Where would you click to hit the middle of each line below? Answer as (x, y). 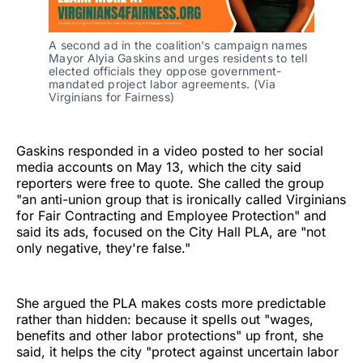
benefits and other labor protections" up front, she (170, 335)
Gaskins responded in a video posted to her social (170, 150)
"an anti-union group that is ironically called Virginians (181, 199)
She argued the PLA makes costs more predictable (171, 303)
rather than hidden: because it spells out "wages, (165, 319)
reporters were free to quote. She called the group (170, 183)
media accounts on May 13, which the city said (159, 167)
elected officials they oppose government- (165, 70)
